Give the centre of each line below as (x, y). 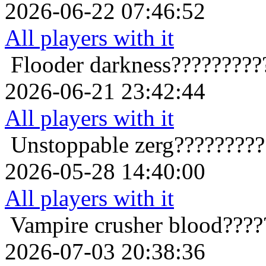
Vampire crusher (86, 225)
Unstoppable (70, 145)
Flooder (47, 65)
